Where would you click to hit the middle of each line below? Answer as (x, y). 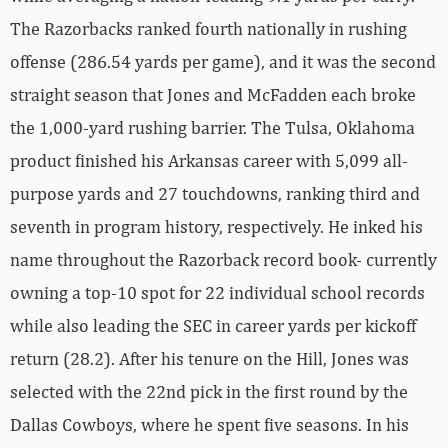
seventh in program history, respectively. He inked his (216, 226)
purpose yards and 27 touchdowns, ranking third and (215, 193)
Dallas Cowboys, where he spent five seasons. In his (209, 424)
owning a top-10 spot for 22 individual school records (217, 292)
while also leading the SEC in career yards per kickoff (213, 325)
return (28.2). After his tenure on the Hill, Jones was (209, 358)
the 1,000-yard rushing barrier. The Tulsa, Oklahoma (212, 127)
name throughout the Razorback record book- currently (223, 259)
